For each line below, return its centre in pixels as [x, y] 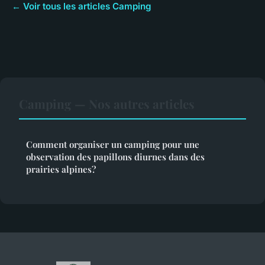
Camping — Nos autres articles [107, 103]
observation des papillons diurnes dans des [115, 156]
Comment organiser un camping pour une [113, 144]
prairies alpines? [61, 169]
